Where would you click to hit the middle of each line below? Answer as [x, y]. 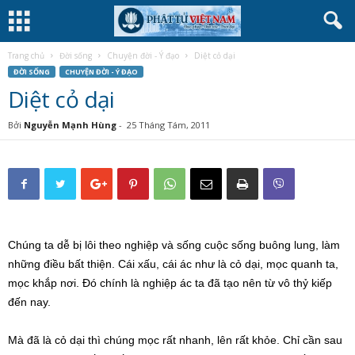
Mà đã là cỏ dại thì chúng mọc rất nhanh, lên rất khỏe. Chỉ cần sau [175, 340]
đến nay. [32, 302]
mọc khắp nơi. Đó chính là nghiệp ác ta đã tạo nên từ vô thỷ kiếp [170, 283]
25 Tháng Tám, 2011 [168, 125]
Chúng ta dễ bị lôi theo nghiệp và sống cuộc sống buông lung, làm [174, 245]
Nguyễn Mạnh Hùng [70, 125]
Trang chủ [26, 55]
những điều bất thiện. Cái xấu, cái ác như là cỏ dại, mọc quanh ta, [173, 264]
